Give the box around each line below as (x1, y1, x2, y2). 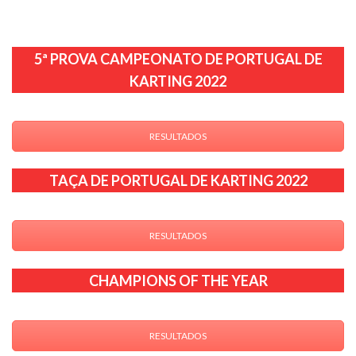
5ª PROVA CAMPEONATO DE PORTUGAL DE (33, 49, 323, 68)
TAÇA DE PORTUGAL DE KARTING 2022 (48, 172, 308, 190)
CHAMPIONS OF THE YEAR (88, 272, 268, 290)
